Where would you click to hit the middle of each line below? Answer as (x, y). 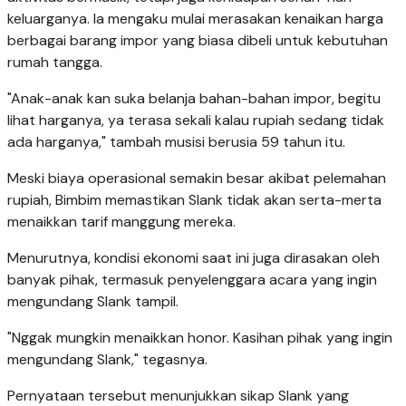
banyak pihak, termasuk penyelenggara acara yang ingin (192, 280)
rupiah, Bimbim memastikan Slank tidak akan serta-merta (194, 200)
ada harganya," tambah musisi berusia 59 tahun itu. (176, 142)
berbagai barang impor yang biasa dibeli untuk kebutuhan (198, 41)
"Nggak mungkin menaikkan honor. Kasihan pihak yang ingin (200, 338)
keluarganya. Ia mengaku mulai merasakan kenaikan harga (195, 19)
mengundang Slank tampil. (93, 302)
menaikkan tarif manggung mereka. (121, 222)
